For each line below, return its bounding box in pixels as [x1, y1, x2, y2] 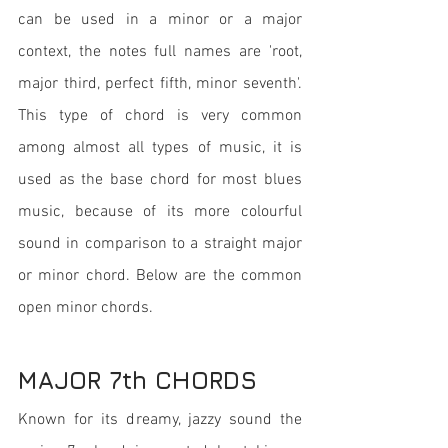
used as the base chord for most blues [18, 170, 302, 190]
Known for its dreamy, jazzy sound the [18, 410, 302, 430]
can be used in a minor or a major [18, 10, 302, 30]
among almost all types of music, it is [18, 138, 302, 158]
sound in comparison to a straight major [18, 234, 302, 254]
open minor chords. [18, 298, 153, 318]
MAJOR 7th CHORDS [18, 366, 257, 394]
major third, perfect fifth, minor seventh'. [18, 74, 302, 94]
